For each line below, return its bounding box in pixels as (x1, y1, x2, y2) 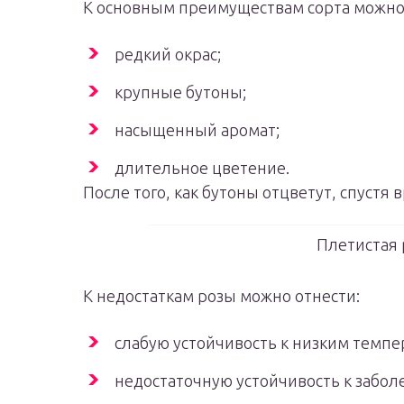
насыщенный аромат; (115, 121, 280, 139)
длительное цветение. (115, 159, 289, 177)
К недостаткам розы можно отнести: (83, 287, 360, 305)
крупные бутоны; (115, 83, 246, 101)
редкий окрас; (115, 45, 221, 63)
